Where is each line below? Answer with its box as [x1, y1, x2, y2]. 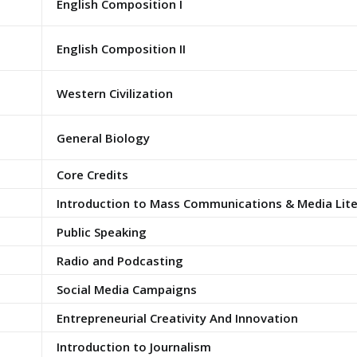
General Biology [56, 130, 150, 146]
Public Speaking [56, 224, 147, 240]
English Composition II [56, 41, 186, 57]
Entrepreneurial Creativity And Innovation [56, 310, 298, 326]
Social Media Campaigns [56, 281, 197, 297]
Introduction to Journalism [56, 339, 211, 355]
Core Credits [56, 167, 128, 182]
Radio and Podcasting [56, 253, 183, 269]
